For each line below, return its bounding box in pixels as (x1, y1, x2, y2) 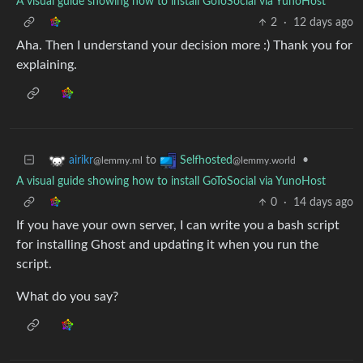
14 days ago (293, 197, 353, 208)
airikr (69, 155, 93, 167)
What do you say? (16, 290, 118, 303)
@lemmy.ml (93, 156, 143, 166)
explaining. (16, 58, 77, 71)
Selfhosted (180, 155, 233, 167)
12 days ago (293, 17, 353, 28)
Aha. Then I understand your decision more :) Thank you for (16, 39, 352, 52)
